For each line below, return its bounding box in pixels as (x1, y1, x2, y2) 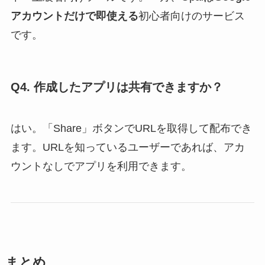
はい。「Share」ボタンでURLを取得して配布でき (10, 122, 252, 134)
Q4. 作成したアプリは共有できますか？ (10, 80, 223, 94)
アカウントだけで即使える (10, 10, 138, 22)
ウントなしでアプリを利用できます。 (10, 160, 192, 172)
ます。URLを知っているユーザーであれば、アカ (10, 141, 245, 153)
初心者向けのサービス (138, 10, 245, 22)
